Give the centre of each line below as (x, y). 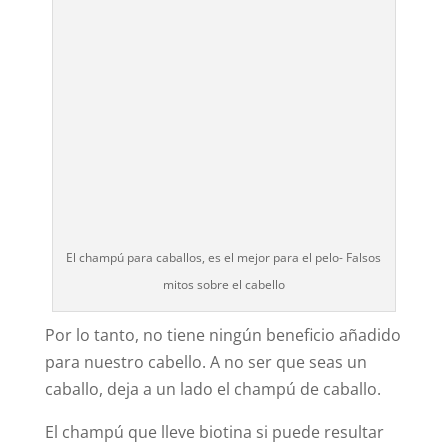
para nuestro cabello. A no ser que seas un (205, 362)
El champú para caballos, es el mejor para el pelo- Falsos (224, 258)
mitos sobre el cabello (223, 285)
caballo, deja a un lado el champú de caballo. (212, 389)
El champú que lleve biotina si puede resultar (214, 432)
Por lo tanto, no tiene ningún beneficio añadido (222, 335)
